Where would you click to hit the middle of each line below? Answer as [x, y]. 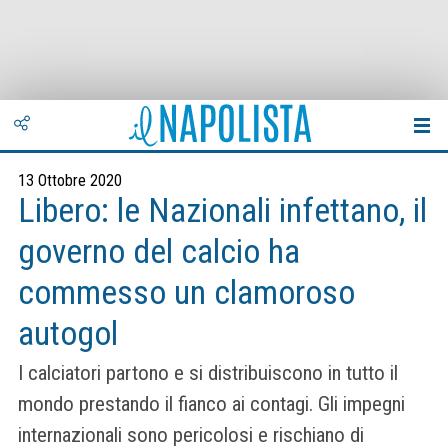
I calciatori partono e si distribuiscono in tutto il [208, 373]
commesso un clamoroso [186, 292]
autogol [68, 333]
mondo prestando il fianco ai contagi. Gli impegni [211, 404]
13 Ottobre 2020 [70, 180]
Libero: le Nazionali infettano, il [222, 210]
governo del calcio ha [159, 251]
